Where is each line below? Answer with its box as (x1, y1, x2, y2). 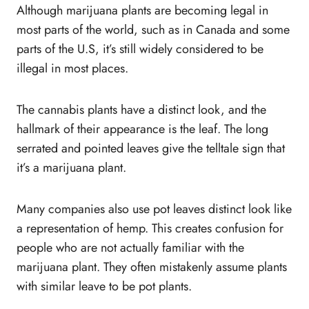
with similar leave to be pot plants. (17, 277, 192, 296)
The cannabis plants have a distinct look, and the (17, 101, 266, 119)
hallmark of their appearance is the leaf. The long (17, 120, 268, 139)
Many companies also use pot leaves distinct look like (17, 200, 292, 219)
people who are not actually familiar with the (17, 239, 244, 257)
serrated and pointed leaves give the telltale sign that (17, 139, 285, 158)
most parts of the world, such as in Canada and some (17, 21, 290, 39)
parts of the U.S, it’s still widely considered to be (17, 40, 263, 59)
